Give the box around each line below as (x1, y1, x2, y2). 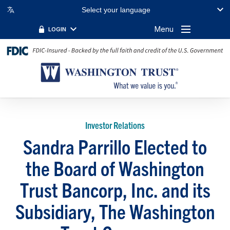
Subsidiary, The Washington (15, 198, 215, 223)
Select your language (82, 6, 150, 14)
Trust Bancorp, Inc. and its (20, 176, 210, 202)
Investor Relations (85, 119, 145, 131)
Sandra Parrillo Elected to (23, 133, 207, 159)
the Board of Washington (26, 155, 204, 180)
